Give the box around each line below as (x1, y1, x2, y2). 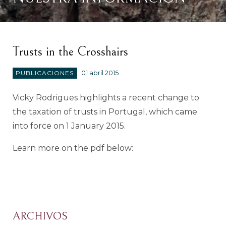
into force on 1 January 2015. (13, 121, 126, 131)
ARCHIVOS (13, 209, 68, 222)
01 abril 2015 (81, 69, 119, 77)
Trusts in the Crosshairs (13, 44, 128, 60)
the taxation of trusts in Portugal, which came (13, 106, 197, 117)
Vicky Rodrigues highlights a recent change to (13, 92, 199, 102)
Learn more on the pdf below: (13, 143, 133, 153)
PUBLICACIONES (16, 69, 74, 77)
